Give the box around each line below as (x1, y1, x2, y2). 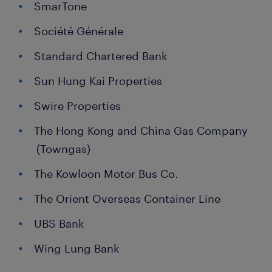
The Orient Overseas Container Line (34, 192, 220, 206)
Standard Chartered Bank (34, 49, 168, 63)
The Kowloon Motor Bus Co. (34, 167, 178, 181)
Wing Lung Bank (34, 242, 120, 256)
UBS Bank (34, 217, 84, 231)
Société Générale (34, 24, 123, 38)
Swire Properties (34, 99, 121, 113)
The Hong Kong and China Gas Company (34, 124, 248, 138)
